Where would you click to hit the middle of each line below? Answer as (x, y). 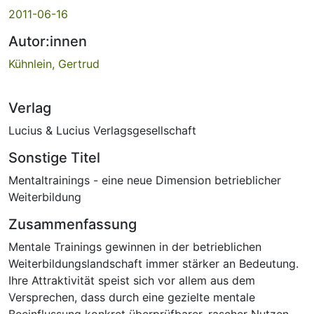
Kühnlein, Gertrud (54, 63)
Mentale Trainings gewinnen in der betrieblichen (135, 246)
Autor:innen (48, 41)
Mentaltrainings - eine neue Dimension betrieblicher (145, 180)
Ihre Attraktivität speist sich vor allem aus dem (132, 280)
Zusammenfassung (73, 224)
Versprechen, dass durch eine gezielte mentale (132, 297)
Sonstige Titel (54, 157)
